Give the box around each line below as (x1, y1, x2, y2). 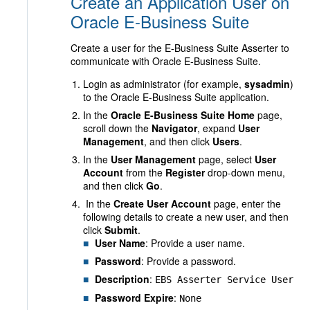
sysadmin (244, 77, 290, 91)
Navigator (152, 121, 197, 135)
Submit (104, 223, 138, 237)
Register (165, 165, 205, 179)
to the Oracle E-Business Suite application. (83, 90, 269, 104)
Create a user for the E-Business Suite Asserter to (71, 41, 289, 55)
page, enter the (211, 197, 281, 210)
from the (123, 165, 165, 179)
